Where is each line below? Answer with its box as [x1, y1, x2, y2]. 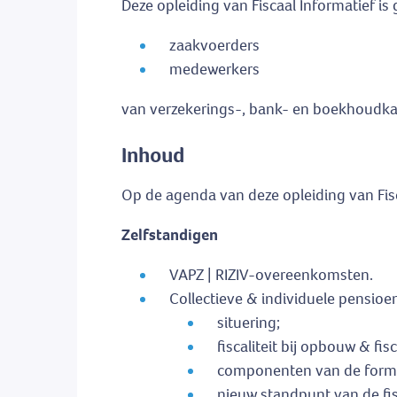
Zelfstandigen [121, 224, 218, 246]
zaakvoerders [169, 35, 260, 57]
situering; [217, 312, 280, 334]
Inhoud [121, 141, 184, 170]
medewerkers [169, 58, 260, 81]
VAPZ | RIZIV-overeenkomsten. [169, 264, 373, 286]
